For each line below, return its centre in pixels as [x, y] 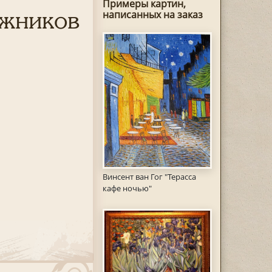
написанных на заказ [152, 15]
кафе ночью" [127, 188]
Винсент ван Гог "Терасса [149, 176]
